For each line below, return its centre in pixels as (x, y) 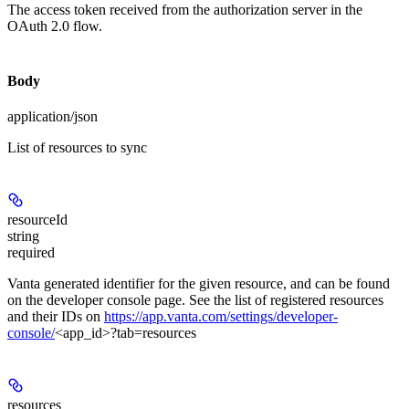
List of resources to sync (77, 148)
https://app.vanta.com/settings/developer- (221, 316)
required (31, 252)
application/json (52, 117)
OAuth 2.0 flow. (55, 26)
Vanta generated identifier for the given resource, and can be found (199, 283)
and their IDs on (56, 316)
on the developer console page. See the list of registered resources (195, 299)
